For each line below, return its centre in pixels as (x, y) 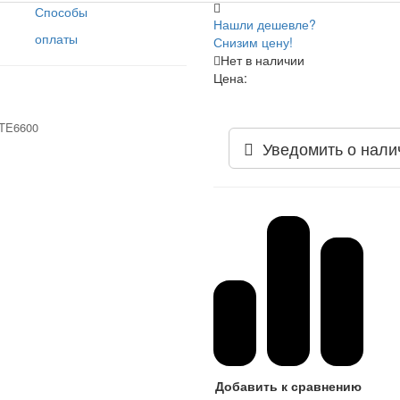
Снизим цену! (253, 42)
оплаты (57, 38)
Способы (62, 11)
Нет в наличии (262, 59)
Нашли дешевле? (264, 24)
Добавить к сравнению (288, 385)
